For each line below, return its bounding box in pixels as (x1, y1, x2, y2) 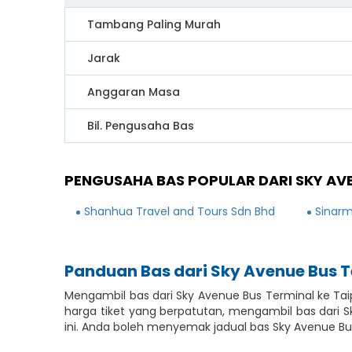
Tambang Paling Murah (87, 16, 222, 32)
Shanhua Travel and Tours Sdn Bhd (84, 203, 276, 219)
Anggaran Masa (87, 84, 181, 100)
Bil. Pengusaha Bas (87, 118, 195, 134)
